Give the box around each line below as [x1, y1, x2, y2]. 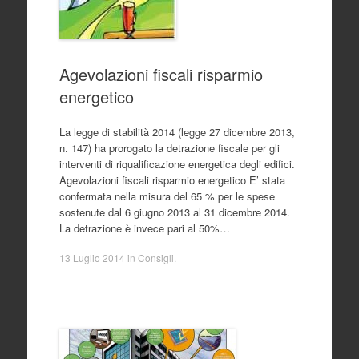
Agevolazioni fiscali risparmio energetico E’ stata [58, 171, 285, 188]
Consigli [137, 251, 174, 264]
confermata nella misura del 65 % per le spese [58, 188, 275, 204]
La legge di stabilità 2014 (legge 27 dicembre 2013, [58, 123, 295, 139]
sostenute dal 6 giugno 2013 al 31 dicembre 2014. [58, 204, 290, 220]
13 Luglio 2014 [58, 251, 125, 264]
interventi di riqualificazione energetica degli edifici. [58, 155, 298, 171]
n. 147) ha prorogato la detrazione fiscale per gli [58, 139, 280, 155]
